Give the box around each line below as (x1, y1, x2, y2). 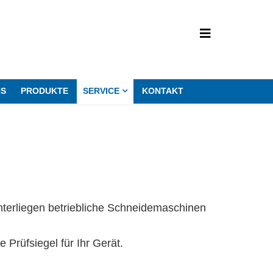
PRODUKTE (21, 86, 68, 96)
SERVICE (83, 86, 119, 96)
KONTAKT (142, 86, 183, 96)
